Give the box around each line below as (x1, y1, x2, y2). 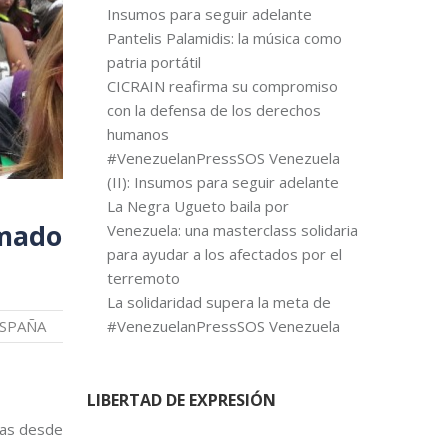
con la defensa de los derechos (106, 100, 321, 120)
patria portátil (106, 52, 201, 72)
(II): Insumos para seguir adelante (106, 172, 339, 192)
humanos (106, 124, 169, 144)
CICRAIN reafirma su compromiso (106, 76, 338, 96)
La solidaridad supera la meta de (106, 292, 331, 312)
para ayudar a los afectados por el (106, 244, 342, 264)
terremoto (106, 268, 180, 288)
